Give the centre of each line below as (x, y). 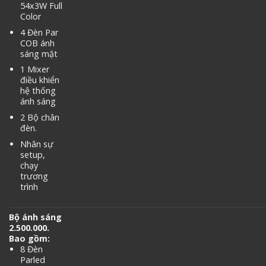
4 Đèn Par (39, 32)
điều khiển (39, 80)
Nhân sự (37, 144)
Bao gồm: (29, 239)
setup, (32, 154)
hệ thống (38, 91)
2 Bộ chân (39, 118)
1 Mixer (34, 69)
